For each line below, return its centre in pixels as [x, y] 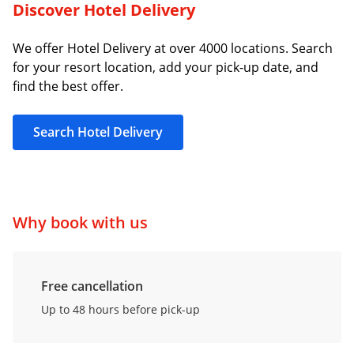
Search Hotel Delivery [98, 132]
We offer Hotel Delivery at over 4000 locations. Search [173, 48]
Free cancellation [92, 286]
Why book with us [80, 222]
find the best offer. [68, 86]
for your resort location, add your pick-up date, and [166, 67]
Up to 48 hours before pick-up [121, 309]
